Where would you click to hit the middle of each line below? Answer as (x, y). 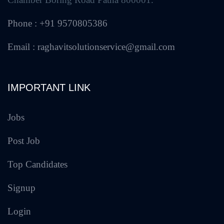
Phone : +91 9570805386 (57, 23)
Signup (21, 188)
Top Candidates (37, 164)
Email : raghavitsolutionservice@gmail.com (91, 47)
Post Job (24, 141)
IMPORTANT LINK (49, 88)
